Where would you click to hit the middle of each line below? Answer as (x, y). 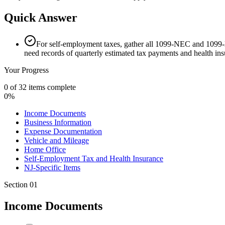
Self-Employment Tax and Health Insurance (94, 158)
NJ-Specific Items (52, 167)
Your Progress (26, 70)
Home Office (45, 149)
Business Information (58, 122)
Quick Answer (41, 17)
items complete (51, 87)
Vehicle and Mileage (57, 140)
